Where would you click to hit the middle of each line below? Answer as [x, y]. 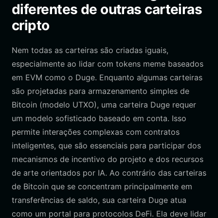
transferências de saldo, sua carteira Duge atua [99, 200]
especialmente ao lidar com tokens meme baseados [108, 64]
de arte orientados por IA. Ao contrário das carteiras [109, 173]
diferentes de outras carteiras [107, 9]
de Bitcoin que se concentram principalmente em [102, 186]
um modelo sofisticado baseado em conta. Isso [99, 118]
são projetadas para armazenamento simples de [100, 91]
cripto [31, 25]
